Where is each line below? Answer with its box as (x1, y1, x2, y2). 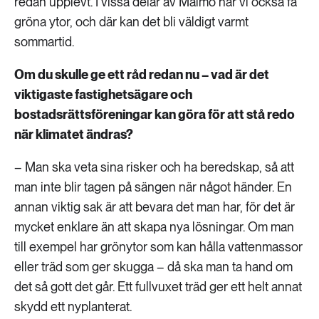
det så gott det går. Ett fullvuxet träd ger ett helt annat (14, 279, 302, 294)
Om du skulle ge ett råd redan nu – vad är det (14, 67, 269, 82)
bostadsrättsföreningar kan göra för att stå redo (14, 107, 295, 122)
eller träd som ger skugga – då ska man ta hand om (14, 259, 293, 274)
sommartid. (14, 34, 74, 49)
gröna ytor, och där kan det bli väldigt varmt (14, 14, 249, 29)
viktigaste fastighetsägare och (14, 87, 192, 102)
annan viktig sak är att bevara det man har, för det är (14, 199, 295, 214)
